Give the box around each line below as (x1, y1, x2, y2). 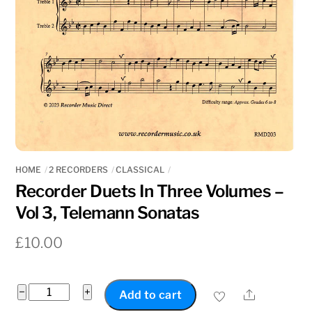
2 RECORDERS (49, 164, 109, 175)
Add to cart (118, 288, 182, 302)
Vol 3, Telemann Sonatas (15, 202, 200, 223)
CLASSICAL (116, 164, 165, 175)
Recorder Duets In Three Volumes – (15, 180, 284, 201)
